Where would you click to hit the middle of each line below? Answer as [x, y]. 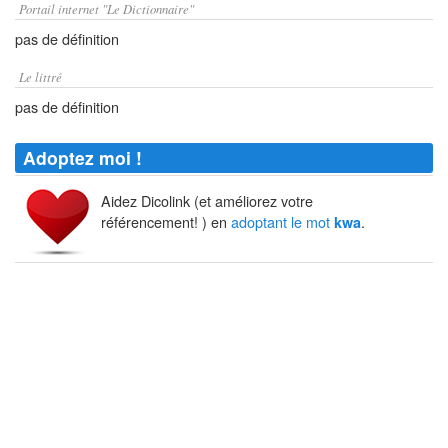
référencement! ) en [166, 222]
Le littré [40, 76]
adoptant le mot [282, 222]
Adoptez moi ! [82, 157]
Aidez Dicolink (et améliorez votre [207, 201]
